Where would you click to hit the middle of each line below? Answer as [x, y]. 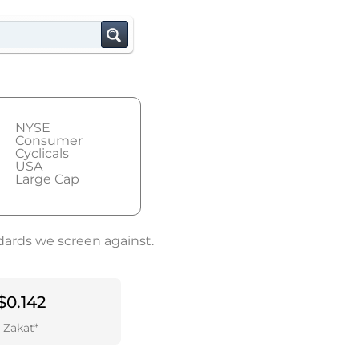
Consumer [49, 141]
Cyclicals [42, 153]
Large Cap [48, 179]
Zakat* [21, 328]
